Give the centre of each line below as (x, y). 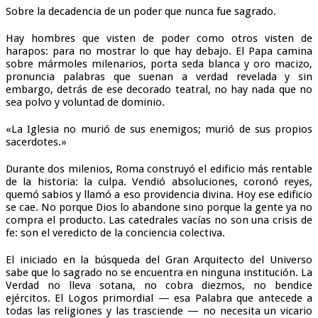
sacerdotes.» (36, 142)
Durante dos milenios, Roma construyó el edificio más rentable (159, 169)
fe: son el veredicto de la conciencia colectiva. (115, 232)
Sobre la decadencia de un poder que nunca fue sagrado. (141, 11)
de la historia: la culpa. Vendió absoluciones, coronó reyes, (159, 181)
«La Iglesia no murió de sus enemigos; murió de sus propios (159, 129)
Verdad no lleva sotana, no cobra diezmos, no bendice (159, 285)
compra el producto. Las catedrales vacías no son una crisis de (159, 220)
